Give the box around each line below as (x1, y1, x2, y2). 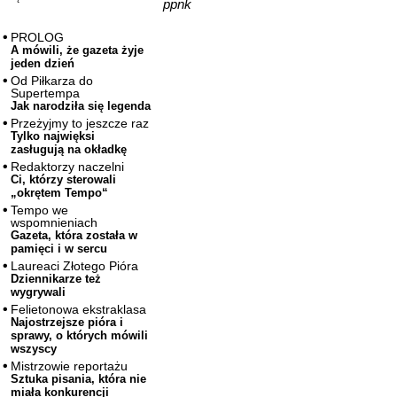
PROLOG (11, 30, 64, 45)
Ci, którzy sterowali (11, 173, 116, 187)
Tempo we (11, 203, 68, 218)
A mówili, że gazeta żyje (11, 43, 144, 58)
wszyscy (11, 342, 57, 356)
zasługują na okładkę (11, 143, 127, 157)
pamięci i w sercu (11, 242, 107, 256)
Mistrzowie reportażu (11, 359, 128, 374)
